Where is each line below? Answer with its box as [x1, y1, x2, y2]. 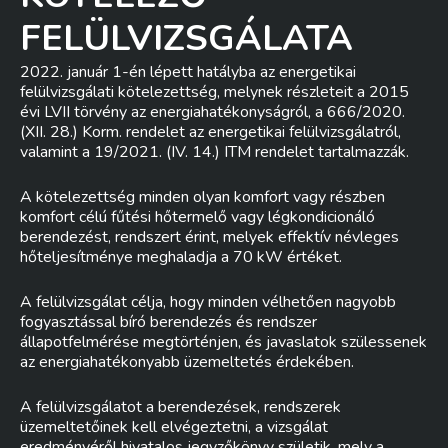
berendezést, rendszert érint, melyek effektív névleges [20, 226, 399, 248]
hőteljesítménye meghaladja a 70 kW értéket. [20, 246, 342, 268]
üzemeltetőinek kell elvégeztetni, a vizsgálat [20, 416, 328, 438]
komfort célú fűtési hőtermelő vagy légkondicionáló [20, 206, 375, 228]
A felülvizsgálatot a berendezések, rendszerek [20, 396, 341, 418]
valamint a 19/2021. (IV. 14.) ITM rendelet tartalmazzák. [20, 141, 409, 163]
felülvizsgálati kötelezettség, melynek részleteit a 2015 [20, 81, 409, 103]
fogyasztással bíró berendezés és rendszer [20, 311, 317, 333]
